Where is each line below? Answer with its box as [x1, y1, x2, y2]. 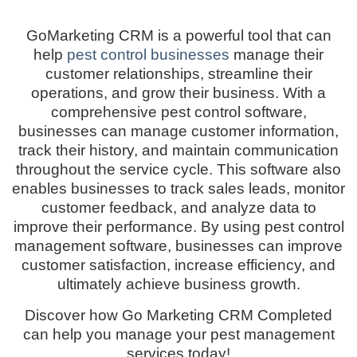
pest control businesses [67, 46, 229, 64]
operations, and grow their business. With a [31, 84, 326, 102]
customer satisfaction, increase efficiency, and [22, 257, 335, 274]
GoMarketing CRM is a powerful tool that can [25, 27, 331, 45]
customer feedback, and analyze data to [41, 199, 316, 217]
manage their [229, 46, 324, 64]
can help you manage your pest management [22, 325, 335, 343]
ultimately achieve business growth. [57, 276, 300, 293]
